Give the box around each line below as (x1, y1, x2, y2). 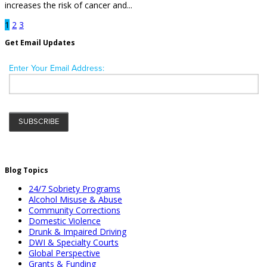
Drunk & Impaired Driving (29, 225, 126, 237)
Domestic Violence (29, 215, 101, 226)
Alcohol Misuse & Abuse (29, 193, 122, 205)
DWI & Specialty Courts (29, 236, 119, 248)
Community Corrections (29, 204, 120, 216)
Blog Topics (5, 164, 48, 175)
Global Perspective (29, 247, 100, 259)
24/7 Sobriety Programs (29, 182, 120, 194)
